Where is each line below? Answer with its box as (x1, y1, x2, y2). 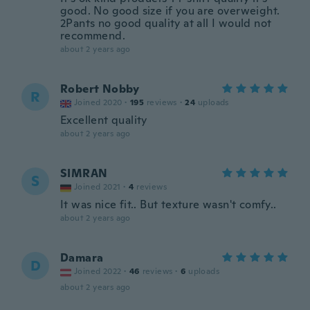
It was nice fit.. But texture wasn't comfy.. (60, 197, 277, 212)
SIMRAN (60, 166, 108, 181)
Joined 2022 (74, 266, 122, 277)
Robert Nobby (60, 82, 140, 96)
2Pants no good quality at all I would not (60, 16, 272, 30)
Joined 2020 (74, 97, 122, 108)
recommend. (60, 28, 126, 43)
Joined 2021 (74, 181, 121, 192)
